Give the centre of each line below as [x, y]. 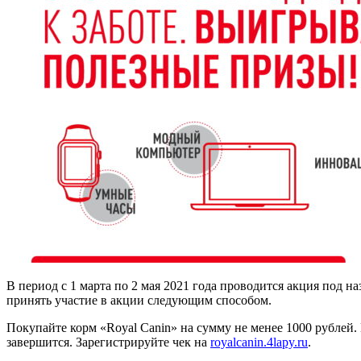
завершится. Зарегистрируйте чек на [108, 342]
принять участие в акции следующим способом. [139, 300]
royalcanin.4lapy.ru [259, 342]
